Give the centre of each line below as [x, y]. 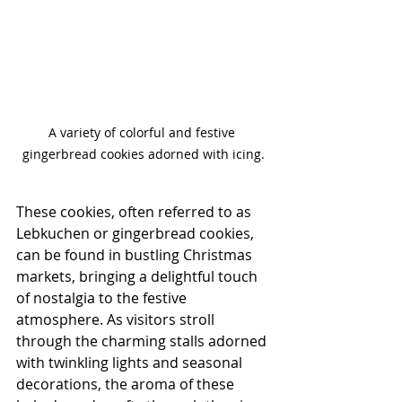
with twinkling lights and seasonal [131, 363]
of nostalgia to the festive [103, 298]
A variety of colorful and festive [144, 133]
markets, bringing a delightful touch [139, 277]
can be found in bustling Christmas [136, 255]
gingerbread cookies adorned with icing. [144, 154]
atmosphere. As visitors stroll [117, 320]
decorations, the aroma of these [127, 385]
